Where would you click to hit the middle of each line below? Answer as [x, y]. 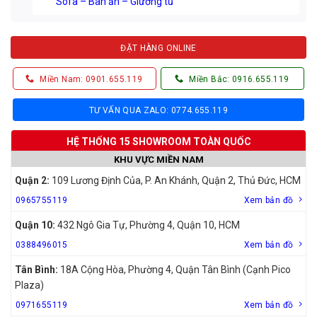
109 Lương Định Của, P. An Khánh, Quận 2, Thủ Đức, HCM [175, 180]
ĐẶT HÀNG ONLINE [158, 48]
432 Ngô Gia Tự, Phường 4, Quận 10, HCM [148, 225]
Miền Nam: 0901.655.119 [91, 79]
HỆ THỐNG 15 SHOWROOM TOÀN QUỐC [158, 141]
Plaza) [29, 285]
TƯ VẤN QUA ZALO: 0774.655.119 [158, 110]
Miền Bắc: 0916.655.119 [239, 79]
